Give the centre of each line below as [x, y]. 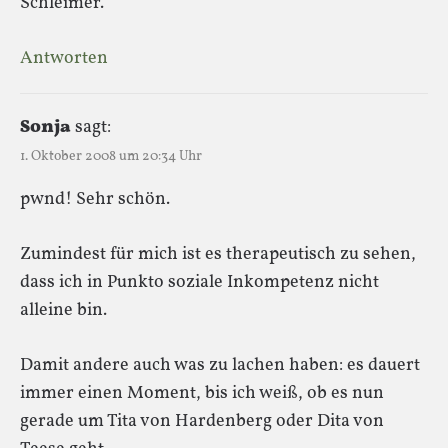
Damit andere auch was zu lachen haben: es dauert [220, 365]
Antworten [64, 58]
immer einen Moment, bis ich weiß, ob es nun [202, 393]
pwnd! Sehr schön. [95, 199]
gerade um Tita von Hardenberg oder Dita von [202, 421]
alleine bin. [63, 310]
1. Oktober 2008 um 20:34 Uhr [111, 156]
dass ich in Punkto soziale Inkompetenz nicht [199, 282]
